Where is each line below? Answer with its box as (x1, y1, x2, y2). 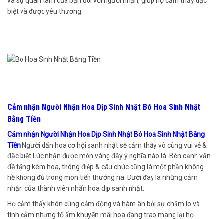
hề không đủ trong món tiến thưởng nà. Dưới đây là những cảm (7, 173, 197, 181)
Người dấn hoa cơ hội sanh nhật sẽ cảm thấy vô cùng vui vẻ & (22, 141, 207, 149)
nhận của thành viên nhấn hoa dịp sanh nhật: (7, 184, 144, 192)
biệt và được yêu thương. (7, 7, 83, 16)
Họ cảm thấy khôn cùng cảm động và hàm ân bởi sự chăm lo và (7, 199, 200, 208)
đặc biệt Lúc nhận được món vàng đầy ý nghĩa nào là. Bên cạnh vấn (7, 152, 211, 160)
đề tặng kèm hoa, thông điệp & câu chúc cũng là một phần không (7, 162, 204, 171)
